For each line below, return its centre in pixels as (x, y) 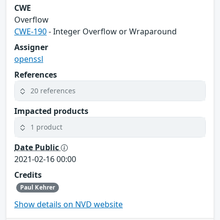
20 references (53, 91)
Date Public (38, 147)
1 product (46, 127)
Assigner (31, 47)
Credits (28, 175)
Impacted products (51, 111)
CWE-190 (30, 31)
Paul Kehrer (38, 187)
